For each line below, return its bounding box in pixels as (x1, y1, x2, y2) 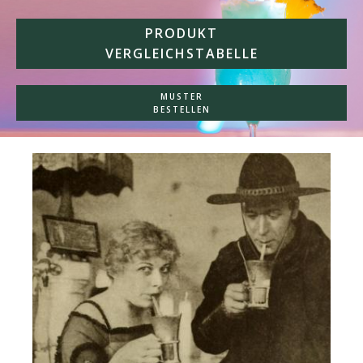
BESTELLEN (152, 103, 211, 115)
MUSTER (160, 90, 203, 102)
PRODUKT (145, 23, 218, 42)
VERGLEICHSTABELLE (105, 44, 258, 62)
